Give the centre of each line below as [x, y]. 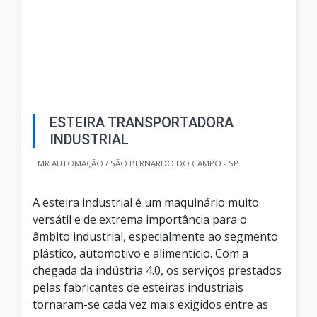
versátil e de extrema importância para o [140, 220]
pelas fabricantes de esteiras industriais [138, 288]
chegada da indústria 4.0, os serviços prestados [157, 271]
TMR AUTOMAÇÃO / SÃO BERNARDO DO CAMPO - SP [136, 163]
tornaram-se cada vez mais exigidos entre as [150, 305]
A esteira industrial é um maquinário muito [146, 203]
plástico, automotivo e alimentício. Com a [140, 254]
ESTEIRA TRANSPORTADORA [142, 123]
